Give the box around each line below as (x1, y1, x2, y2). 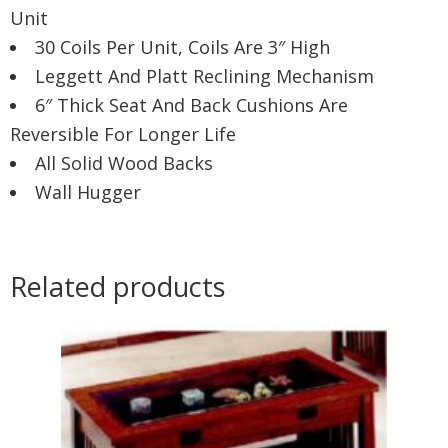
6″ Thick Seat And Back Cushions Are (35, 93, 348, 118)
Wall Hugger (35, 180, 141, 205)
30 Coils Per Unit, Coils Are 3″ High (35, 35, 330, 60)
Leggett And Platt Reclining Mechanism (35, 64, 374, 89)
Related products (10, 268, 225, 306)
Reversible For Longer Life (10, 122, 236, 147)
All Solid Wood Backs (35, 151, 213, 176)
